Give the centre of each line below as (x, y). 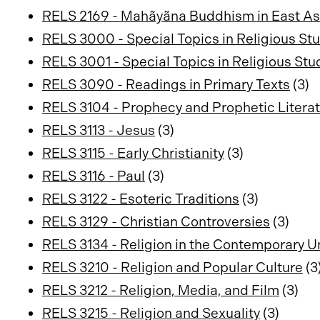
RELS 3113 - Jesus (99, 130)
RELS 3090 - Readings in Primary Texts (166, 85)
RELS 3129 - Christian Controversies (156, 222)
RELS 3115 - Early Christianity (133, 153)
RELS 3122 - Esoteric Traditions (141, 199)
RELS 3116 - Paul (94, 176)
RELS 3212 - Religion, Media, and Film (161, 290)
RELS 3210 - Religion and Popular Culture (172, 267)
